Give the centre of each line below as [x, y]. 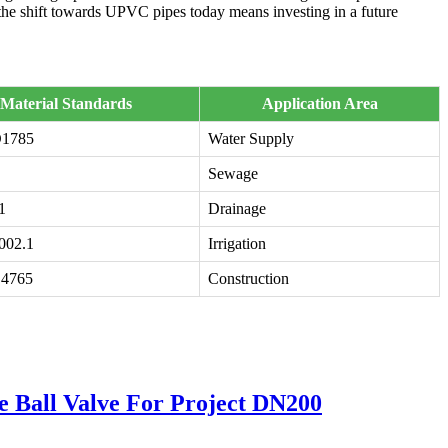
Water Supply [251, 139]
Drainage [237, 209]
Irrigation [237, 244]
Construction [248, 279]
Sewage [233, 174]
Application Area [319, 104]
